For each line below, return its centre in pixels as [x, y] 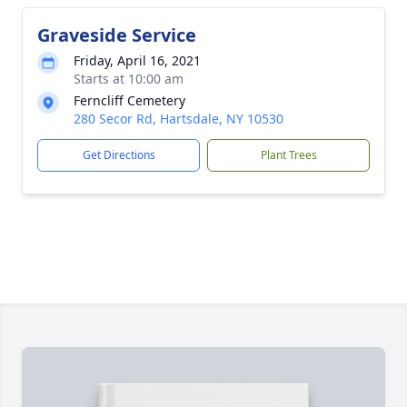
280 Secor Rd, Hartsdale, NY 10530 [179, 119]
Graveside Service [117, 35]
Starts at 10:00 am [129, 79]
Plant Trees [288, 155]
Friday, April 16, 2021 [137, 60]
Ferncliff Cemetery [129, 100]
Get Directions [119, 155]
